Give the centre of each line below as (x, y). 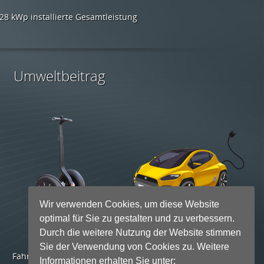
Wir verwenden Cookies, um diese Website (130, 204)
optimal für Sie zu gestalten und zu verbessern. (137, 218)
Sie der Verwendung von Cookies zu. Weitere (135, 246)
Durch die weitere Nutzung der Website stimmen (141, 232)
